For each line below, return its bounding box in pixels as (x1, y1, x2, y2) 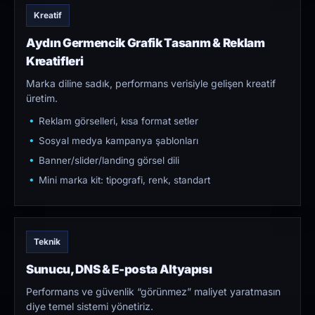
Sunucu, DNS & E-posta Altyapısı (26, 262, 212, 277)
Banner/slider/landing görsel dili (39, 155, 179, 167)
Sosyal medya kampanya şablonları (39, 135, 198, 147)
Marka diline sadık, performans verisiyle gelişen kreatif (26, 77, 276, 90)
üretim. (26, 92, 58, 105)
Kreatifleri (26, 54, 84, 69)
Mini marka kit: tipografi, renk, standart (39, 174, 210, 186)
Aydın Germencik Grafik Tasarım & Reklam (26, 36, 265, 51)
